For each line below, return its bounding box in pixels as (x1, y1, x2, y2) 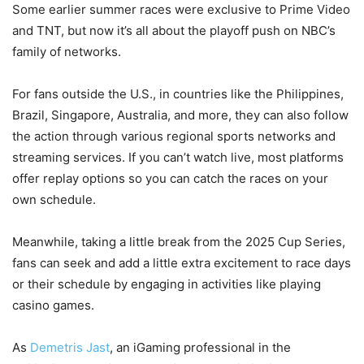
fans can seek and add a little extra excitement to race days (12, 254, 351, 271)
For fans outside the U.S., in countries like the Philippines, (12, 85, 344, 102)
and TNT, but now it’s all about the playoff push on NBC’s (12, 22, 336, 38)
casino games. (12, 297, 97, 313)
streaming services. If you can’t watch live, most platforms (12, 149, 344, 165)
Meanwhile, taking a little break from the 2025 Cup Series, (12, 233, 345, 249)
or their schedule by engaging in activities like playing (12, 275, 321, 292)
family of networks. (12, 43, 121, 59)
